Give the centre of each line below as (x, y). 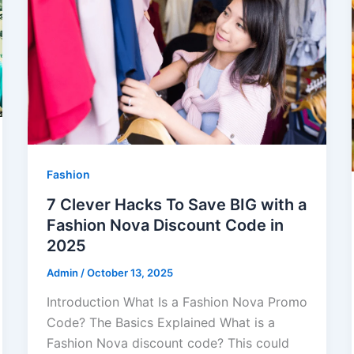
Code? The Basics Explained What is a (160, 323)
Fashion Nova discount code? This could (168, 343)
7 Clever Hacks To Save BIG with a (176, 204)
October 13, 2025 (130, 272)
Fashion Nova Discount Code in (165, 225)
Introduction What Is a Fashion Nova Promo (177, 302)
